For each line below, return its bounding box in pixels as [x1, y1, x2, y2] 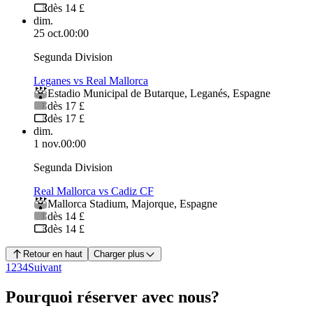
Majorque [131, 198, 174, 210]
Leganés [190, 87, 227, 100]
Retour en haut [22, 249, 82, 260]
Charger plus [93, 249, 145, 260]
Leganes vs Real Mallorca [34, 75, 148, 87]
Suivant [28, 261, 61, 274]
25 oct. [34, 27, 64, 40]
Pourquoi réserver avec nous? [6, 288, 219, 307]
